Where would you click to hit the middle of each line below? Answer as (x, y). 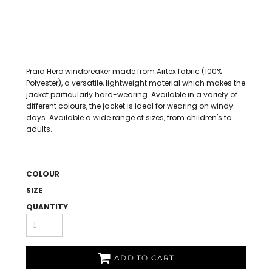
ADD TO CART (144, 258)
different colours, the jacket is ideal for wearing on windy (130, 106)
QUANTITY (47, 207)
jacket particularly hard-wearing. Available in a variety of (132, 94)
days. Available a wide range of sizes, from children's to (129, 117)
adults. (39, 129)
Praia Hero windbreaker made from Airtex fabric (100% (124, 71)
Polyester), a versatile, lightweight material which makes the (136, 83)
